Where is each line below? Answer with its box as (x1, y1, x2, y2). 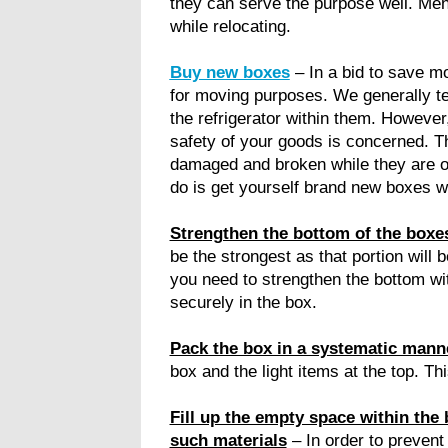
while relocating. (169, 16, 291, 35)
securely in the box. (169, 292, 317, 311)
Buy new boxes (169, 62, 290, 81)
